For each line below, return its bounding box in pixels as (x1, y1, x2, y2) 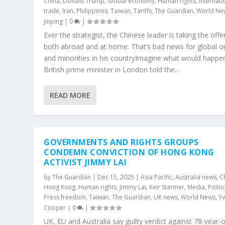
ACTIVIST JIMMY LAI (44, 156, 127, 168)
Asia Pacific (141, 172, 173, 181)
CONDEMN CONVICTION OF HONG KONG (44, 146, 214, 158)
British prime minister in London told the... (44, 64, 180, 74)
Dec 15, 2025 (97, 172, 135, 181)
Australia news (175, 172, 217, 181)
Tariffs (134, 6, 152, 15)
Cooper (44, 203, 66, 212)
